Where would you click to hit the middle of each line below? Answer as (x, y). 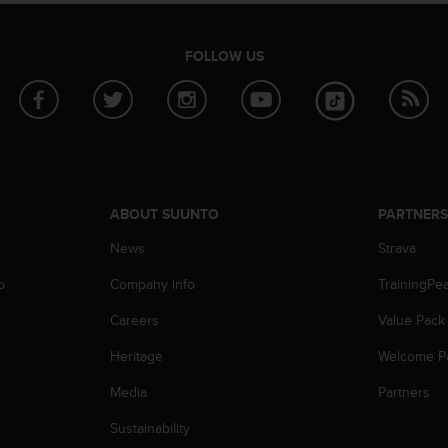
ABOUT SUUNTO (164, 213)
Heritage (136, 355)
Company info (152, 283)
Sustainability (149, 427)
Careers (134, 319)
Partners (404, 391)
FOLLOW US (224, 55)
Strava (397, 247)
